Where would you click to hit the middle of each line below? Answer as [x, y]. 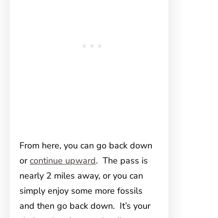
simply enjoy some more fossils [81, 191]
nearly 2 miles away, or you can [81, 176]
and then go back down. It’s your [85, 206]
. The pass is [122, 161]
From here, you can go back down [86, 146]
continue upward [63, 161]
